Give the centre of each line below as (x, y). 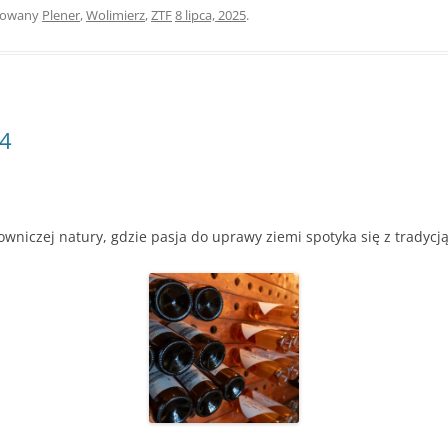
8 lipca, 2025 (210, 14)
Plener (61, 14)
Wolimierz (115, 14)
